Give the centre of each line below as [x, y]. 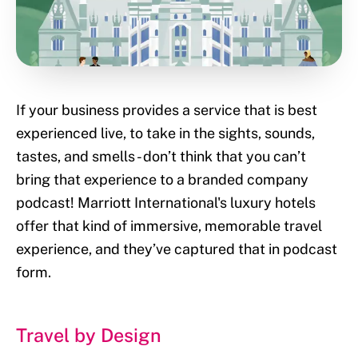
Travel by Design [89, 335]
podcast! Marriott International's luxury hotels [166, 202]
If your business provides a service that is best [167, 109]
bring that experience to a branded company [162, 179]
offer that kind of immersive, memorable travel [169, 225]
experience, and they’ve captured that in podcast [177, 249]
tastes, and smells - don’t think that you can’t [161, 156]
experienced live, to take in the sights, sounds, [165, 133]
